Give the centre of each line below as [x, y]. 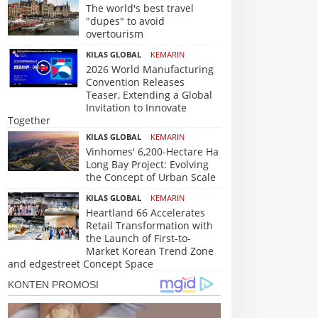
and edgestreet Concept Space [81, 264]
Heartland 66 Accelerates [146, 213]
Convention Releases [135, 82]
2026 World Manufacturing [150, 69]
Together [29, 120]
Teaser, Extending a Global [149, 95]
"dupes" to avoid [125, 21]
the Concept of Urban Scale [151, 177]
